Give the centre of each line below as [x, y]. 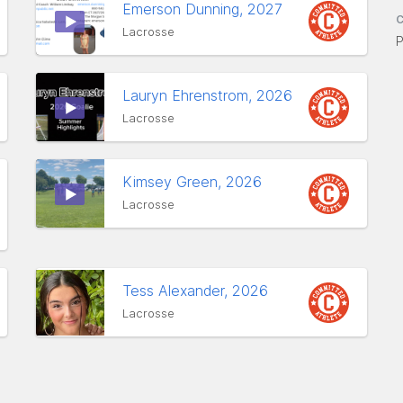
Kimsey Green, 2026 [194, 182]
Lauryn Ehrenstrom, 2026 [210, 95]
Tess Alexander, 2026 [197, 291]
